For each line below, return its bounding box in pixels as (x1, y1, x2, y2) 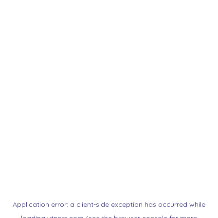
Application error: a (13, 200, 76, 209)
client (76, 200, 93, 209)
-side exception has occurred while (93, 200, 205, 209)
